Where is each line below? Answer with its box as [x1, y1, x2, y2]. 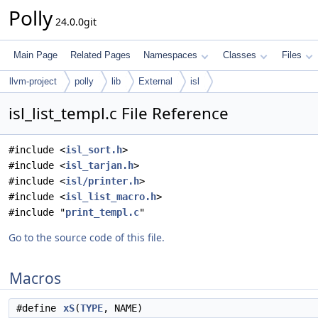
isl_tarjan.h [65, 160, 133, 171]
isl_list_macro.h [65, 191, 156, 202]
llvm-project [9, 76, 57, 87]
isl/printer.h [65, 175, 139, 187]
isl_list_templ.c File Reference [9, 102, 229, 124]
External [138, 76, 172, 87]
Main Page [13, 50, 57, 60]
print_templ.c [65, 207, 139, 218]
